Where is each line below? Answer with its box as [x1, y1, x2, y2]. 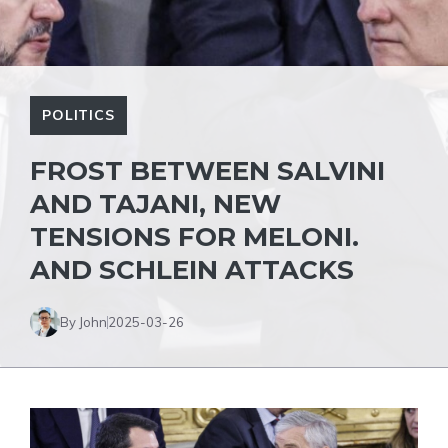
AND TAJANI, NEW [30, 188, 281, 220]
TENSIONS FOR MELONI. [30, 221, 359, 253]
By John [60, 313, 107, 330]
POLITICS [42, 106, 115, 124]
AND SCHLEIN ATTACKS [30, 254, 354, 286]
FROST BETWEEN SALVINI [30, 155, 385, 187]
